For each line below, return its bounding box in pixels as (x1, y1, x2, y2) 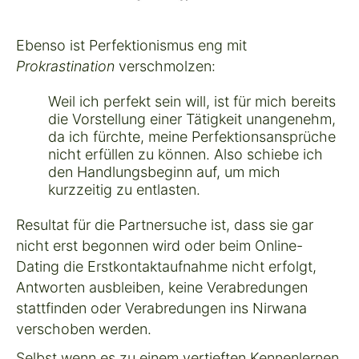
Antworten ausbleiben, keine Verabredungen (16, 278, 308, 296)
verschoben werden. (16, 320, 151, 337)
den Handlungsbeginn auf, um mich (48, 163, 280, 180)
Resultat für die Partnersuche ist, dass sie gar (16, 216, 313, 233)
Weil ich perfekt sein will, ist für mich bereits (48, 92, 336, 110)
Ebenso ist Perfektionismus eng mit (16, 36, 247, 54)
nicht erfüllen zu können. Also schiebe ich (48, 145, 323, 163)
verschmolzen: (115, 57, 216, 75)
